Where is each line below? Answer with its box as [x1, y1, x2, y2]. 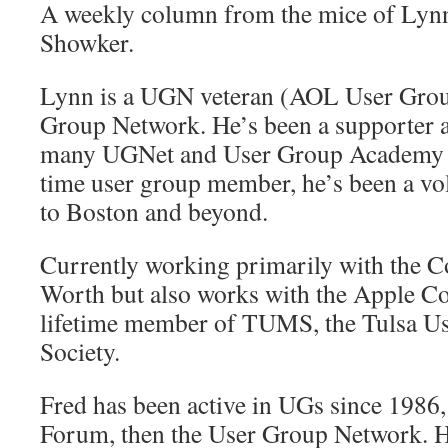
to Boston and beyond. [40, 194, 268, 228]
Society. [40, 334, 120, 368]
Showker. [40, 25, 134, 59]
